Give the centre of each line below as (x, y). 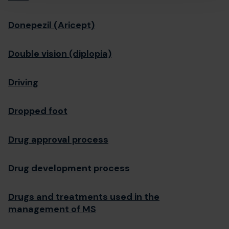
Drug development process (69, 168)
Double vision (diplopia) (60, 54)
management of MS (52, 209)
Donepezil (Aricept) (51, 25)
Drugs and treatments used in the (84, 197)
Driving (23, 82)
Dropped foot (38, 111)
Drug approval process (58, 140)
